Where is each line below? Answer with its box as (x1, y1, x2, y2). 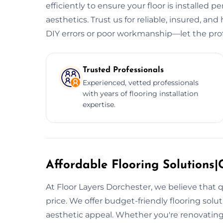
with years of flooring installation (83, 89, 198, 98)
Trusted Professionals (83, 66, 164, 74)
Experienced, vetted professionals (83, 78, 199, 87)
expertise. (83, 100, 115, 109)
